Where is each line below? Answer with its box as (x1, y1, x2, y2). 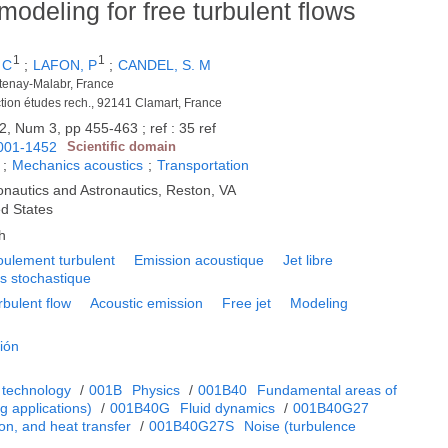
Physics (132, 382, 181, 399)
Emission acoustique (134, 252, 265, 269)
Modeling (290, 295, 349, 312)
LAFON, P (33, 57, 98, 74)
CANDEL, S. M (118, 57, 212, 74)
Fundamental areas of (257, 382, 398, 399)
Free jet (222, 295, 272, 312)
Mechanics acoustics (12, 157, 144, 174)
